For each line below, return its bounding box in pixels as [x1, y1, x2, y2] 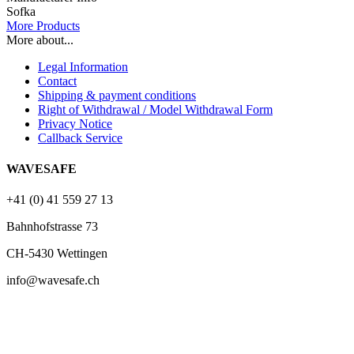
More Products [6, 18, 80, 32]
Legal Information [38, 59, 128, 73]
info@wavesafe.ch [6, 273, 100, 288]
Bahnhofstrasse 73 [6, 220, 98, 234]
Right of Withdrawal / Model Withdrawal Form [38, 102, 273, 116]
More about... [6, 32, 73, 47]
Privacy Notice [38, 116, 112, 130]
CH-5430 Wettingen [6, 247, 107, 261]
